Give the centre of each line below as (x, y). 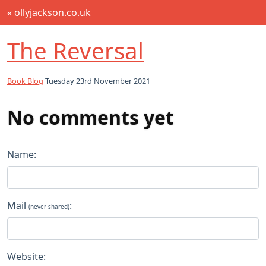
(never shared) (49, 207)
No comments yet (91, 118)
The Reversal (75, 50)
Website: (26, 257)
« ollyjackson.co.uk (49, 12)
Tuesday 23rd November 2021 (97, 81)
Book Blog (25, 81)
